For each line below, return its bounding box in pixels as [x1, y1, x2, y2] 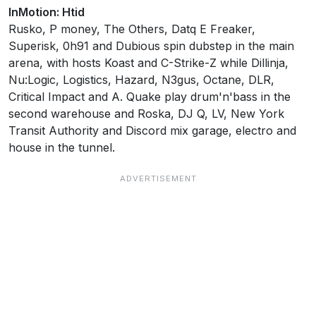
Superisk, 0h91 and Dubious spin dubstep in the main [8, 39, 294, 53]
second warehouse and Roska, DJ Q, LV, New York [8, 107, 284, 121]
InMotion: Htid [8, 5, 85, 19]
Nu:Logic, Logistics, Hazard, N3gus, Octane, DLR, [8, 73, 274, 87]
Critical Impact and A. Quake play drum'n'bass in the [8, 90, 291, 104]
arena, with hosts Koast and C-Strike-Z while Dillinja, [8, 56, 288, 70]
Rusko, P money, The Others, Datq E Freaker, [8, 22, 255, 36]
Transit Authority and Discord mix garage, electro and [8, 123, 296, 138]
